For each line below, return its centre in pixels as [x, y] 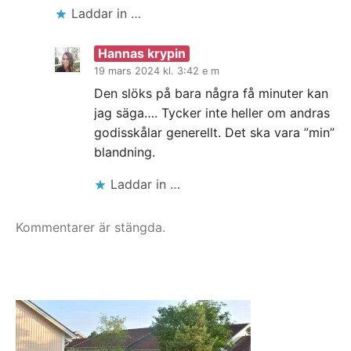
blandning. [125, 152]
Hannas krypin [142, 53]
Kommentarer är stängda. [90, 227]
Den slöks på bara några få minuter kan [211, 93]
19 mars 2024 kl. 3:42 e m [157, 71]
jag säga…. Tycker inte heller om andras [212, 112]
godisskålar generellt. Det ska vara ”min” [214, 132]
